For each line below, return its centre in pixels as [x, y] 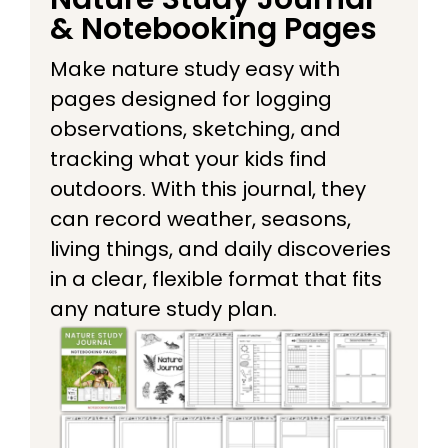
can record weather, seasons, [200, 218]
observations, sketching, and [195, 128]
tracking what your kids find [188, 158]
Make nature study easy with [195, 68]
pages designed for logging [191, 98]
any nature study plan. [163, 308]
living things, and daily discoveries [220, 248]
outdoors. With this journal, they [208, 188]
